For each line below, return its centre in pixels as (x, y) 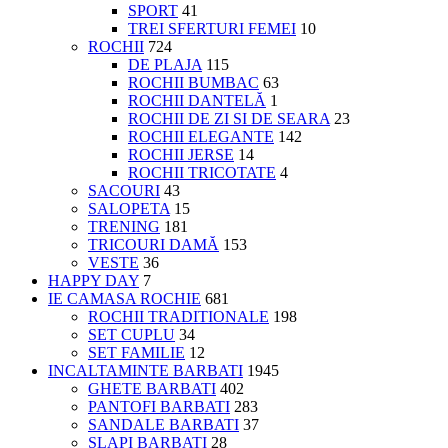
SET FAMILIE (136, 352)
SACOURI (124, 190)
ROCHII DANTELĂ (197, 100)
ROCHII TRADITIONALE (178, 316)
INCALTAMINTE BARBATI (145, 370)
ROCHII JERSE (181, 154)
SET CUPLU (131, 334)
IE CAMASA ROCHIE (124, 298)
